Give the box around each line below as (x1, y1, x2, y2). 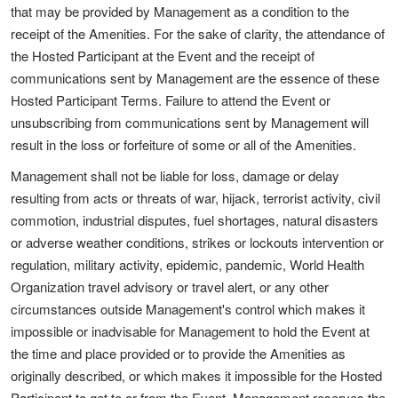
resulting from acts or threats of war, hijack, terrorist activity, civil (11, 188, 380, 207)
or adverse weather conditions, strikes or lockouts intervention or (11, 233, 384, 251)
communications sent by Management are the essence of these (11, 68, 379, 87)
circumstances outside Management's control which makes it (11, 299, 365, 318)
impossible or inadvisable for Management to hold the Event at (11, 322, 370, 340)
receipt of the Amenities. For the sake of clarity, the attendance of (11, 24, 385, 43)
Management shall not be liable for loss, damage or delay (11, 166, 339, 185)
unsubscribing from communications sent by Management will (11, 113, 369, 131)
